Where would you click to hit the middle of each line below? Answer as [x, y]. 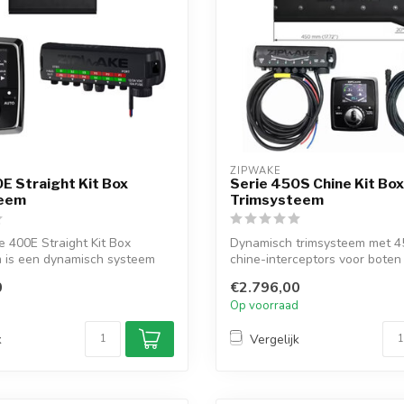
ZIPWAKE [256, 171]
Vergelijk [275, 339]
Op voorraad [264, 306]
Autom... [253, 275]
